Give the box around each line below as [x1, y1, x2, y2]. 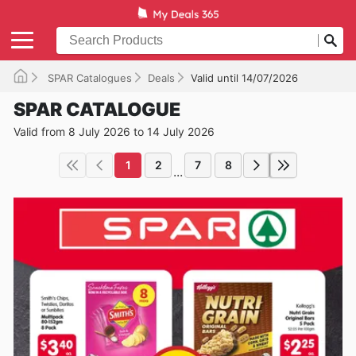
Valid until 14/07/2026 [191, 71, 298, 84]
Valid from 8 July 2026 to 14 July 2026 [14, 124, 215, 138]
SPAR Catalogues [44, 71, 132, 84]
